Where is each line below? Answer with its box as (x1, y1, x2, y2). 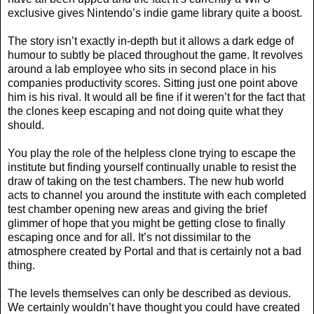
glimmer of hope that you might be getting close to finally (8, 217, 285, 229)
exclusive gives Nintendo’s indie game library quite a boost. (8, 6, 302, 19)
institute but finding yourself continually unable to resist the (8, 161, 296, 173)
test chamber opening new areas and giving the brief (8, 203, 267, 215)
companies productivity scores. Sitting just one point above (8, 76, 298, 89)
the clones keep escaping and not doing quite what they (8, 104, 283, 117)
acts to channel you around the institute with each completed (8, 189, 306, 201)
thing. (8, 259, 35, 271)
